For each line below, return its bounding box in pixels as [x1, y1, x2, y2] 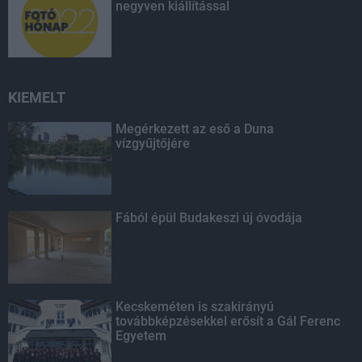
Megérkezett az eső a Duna [116, 121, 275, 137]
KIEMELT [8, 89, 65, 106]
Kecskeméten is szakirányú [116, 299, 275, 314]
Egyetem [116, 328, 167, 343]
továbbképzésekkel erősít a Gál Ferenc [116, 314, 341, 329]
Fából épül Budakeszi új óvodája [116, 210, 303, 225]
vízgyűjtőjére [116, 136, 191, 151]
